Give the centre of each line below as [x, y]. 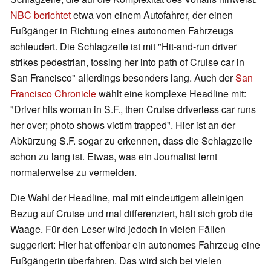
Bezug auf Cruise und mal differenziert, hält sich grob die [132, 213]
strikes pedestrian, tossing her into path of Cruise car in [127, 62]
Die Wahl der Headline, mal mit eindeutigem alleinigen [127, 197]
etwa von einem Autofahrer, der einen [152, 15]
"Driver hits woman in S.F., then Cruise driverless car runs [133, 109]
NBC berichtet [41, 15]
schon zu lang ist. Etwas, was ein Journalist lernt [114, 156]
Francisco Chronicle [53, 93]
